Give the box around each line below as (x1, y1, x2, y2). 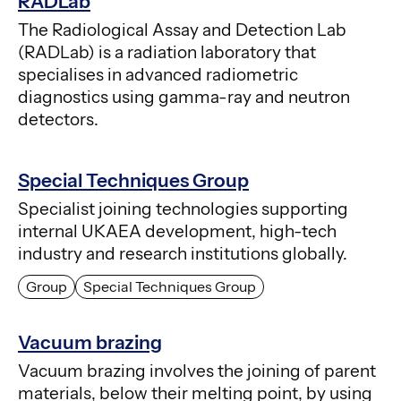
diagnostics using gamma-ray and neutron (18, 87, 350, 108)
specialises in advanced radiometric (18, 64, 298, 86)
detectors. (18, 109, 98, 131)
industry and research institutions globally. (18, 243, 347, 265)
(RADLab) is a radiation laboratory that (18, 42, 316, 64)
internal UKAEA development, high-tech (18, 221, 337, 243)
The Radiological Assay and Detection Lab (18, 20, 346, 41)
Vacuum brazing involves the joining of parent (18, 361, 376, 382)
